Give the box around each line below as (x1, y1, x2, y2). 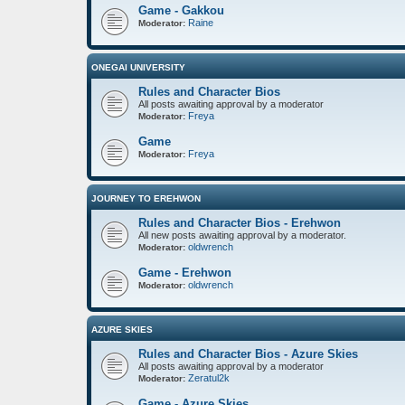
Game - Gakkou (138, 3, 224, 17)
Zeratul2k (188, 372, 230, 383)
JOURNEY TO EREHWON (91, 193, 201, 203)
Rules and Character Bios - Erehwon (138, 215, 341, 230)
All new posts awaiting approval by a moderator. (138, 229, 346, 240)
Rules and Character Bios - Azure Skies (138, 346, 358, 361)
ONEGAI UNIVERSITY (91, 61, 185, 72)
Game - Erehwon (138, 265, 231, 279)
